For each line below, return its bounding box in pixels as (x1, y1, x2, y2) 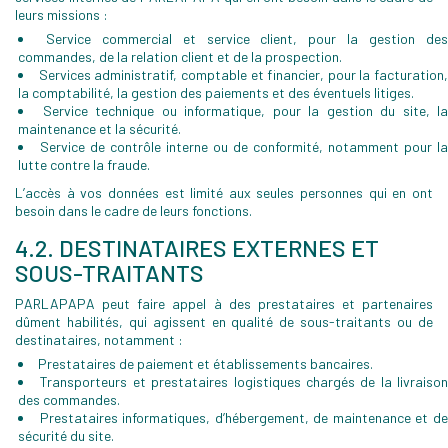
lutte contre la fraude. (18, 156, 150, 173)
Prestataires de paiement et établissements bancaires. (38, 355, 373, 372)
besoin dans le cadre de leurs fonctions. (15, 202, 252, 219)
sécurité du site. (18, 427, 114, 444)
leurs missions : (15, 6, 108, 23)
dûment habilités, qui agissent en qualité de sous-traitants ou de (15, 313, 433, 330)
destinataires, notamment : (15, 331, 183, 348)
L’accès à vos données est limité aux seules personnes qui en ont (15, 184, 433, 201)
